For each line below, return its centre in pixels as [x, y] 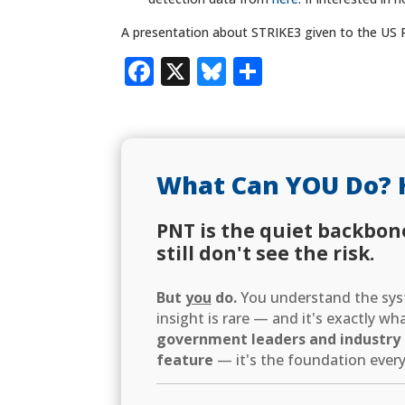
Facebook [221, 71]
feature [184, 360]
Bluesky [281, 71]
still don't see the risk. [265, 254]
